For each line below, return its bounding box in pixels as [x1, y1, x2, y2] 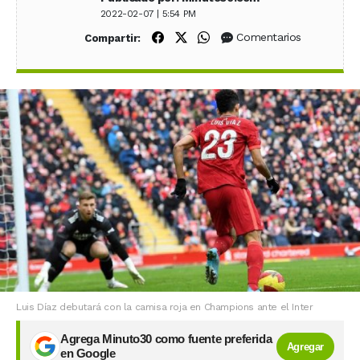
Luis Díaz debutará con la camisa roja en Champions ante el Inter [16, 301, 313, 313]
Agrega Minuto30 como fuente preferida [60, 333, 272, 346]
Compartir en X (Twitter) [186, 29, 321, 44]
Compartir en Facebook [162, 29, 297, 44]
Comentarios [236, 31, 302, 44]
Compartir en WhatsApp [208, 29, 346, 44]
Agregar [286, 340, 324, 353]
